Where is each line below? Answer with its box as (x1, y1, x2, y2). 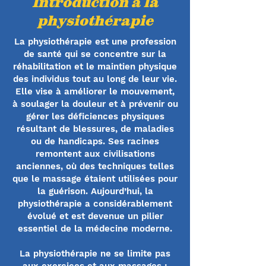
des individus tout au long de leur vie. (13, 74, 177, 84)
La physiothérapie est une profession (14, 36, 176, 47)
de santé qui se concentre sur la (24, 49, 166, 59)
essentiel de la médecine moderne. (18, 223, 172, 234)
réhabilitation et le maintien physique (13, 61, 177, 72)
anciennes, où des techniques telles (16, 161, 174, 172)
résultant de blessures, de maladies (16, 123, 174, 134)
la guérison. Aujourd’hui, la (37, 186, 153, 197)
